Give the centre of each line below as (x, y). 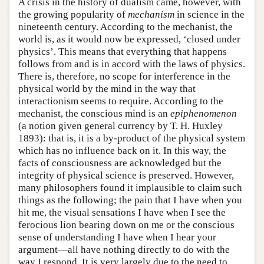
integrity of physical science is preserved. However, (126, 175)
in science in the (209, 14)
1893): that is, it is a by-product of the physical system (132, 138)
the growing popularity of (73, 14)
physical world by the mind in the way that (107, 88)
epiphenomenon (204, 113)
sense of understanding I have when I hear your (117, 237)
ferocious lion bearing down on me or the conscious (126, 225)
